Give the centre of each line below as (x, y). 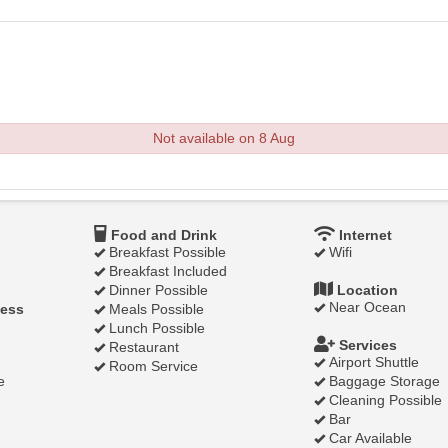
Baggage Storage (382, 381)
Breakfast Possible (165, 252)
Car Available (368, 438)
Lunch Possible (155, 328)
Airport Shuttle (372, 362)
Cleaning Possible (383, 400)
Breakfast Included (166, 271)
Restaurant (142, 347)
